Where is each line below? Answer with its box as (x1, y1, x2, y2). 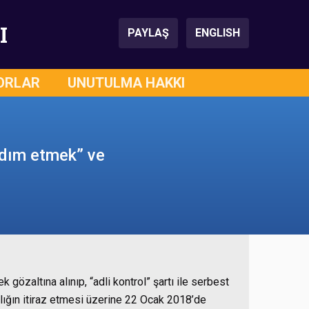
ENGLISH (195, 26, 240, 39)
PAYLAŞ (128, 26, 169, 39)
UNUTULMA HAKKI (68, 74, 185, 91)
